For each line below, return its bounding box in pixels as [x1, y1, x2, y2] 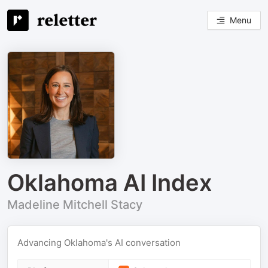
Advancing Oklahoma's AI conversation [17, 237, 181, 248]
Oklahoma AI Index [7, 169, 212, 196]
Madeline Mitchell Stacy [7, 197, 142, 212]
